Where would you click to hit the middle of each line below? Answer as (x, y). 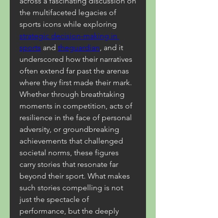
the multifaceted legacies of (68, 12)
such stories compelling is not (71, 188)
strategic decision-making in (68, 36)
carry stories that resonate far (69, 164)
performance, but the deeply (69, 211)
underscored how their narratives (76, 59)
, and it (111, 47)
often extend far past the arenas (74, 71)
